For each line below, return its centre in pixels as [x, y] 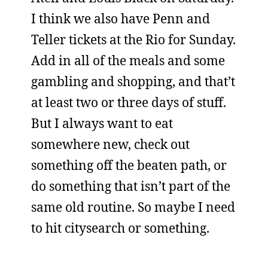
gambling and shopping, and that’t [133, 81]
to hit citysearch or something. [120, 228]
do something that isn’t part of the [131, 186]
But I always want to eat [102, 123]
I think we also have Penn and [121, 19]
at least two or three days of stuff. [129, 102]
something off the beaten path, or [129, 165]
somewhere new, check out [110, 144]
